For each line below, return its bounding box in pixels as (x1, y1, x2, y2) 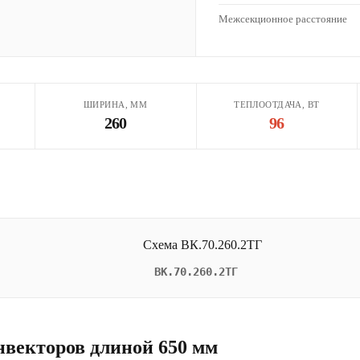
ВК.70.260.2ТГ (154, 265, 238, 278)
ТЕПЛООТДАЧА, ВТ (234, 100, 320, 109)
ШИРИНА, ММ (83, 100, 148, 109)
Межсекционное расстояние (219, 13, 347, 25)
